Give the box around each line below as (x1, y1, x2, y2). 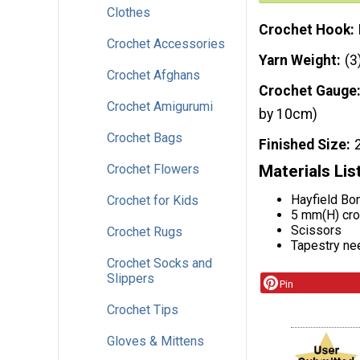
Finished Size (259, 136, 346, 153)
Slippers (107, 270, 154, 286)
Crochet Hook (259, 22, 350, 39)
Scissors (291, 223, 342, 239)
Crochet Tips (107, 301, 178, 317)
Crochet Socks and (107, 255, 212, 271)
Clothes (107, 4, 150, 20)
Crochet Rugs (107, 223, 182, 239)
